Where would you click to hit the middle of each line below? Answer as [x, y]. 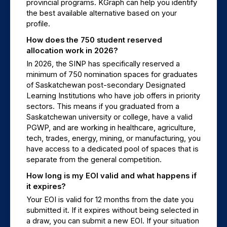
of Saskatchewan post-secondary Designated [106, 85]
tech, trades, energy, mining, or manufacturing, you [113, 139]
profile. [38, 24]
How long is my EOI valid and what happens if [111, 176]
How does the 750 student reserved [94, 40]
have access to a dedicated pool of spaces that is [112, 149]
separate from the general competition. [94, 160]
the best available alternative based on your [102, 13]
